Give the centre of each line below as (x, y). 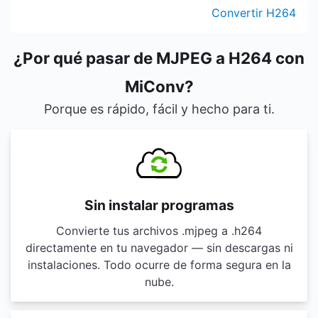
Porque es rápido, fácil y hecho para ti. (159, 109)
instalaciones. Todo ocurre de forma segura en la (159, 265)
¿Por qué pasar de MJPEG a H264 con (159, 58)
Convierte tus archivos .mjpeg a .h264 (159, 231)
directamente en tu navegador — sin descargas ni (159, 248)
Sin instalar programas (159, 205)
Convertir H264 (254, 13)
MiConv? (159, 86)
